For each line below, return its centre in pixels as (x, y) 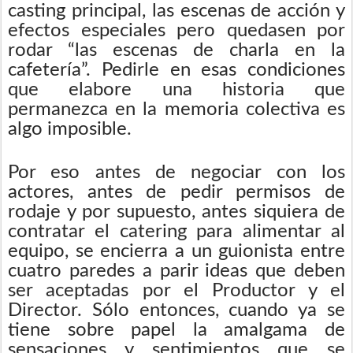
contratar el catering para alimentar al (176, 231)
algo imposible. (70, 129)
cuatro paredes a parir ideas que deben (176, 271)
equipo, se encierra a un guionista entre (176, 251)
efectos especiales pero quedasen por (176, 30)
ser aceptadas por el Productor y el (176, 290)
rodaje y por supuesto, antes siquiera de (176, 212)
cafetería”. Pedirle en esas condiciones (176, 70)
